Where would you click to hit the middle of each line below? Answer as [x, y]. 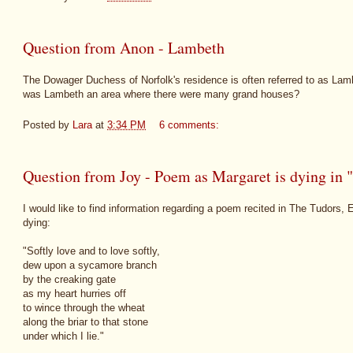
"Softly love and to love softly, [91, 251]
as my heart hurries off [74, 294]
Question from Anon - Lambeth [124, 47]
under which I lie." [63, 336]
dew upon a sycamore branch [90, 266]
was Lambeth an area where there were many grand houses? [161, 95]
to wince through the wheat [84, 308]
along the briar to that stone [85, 322]
